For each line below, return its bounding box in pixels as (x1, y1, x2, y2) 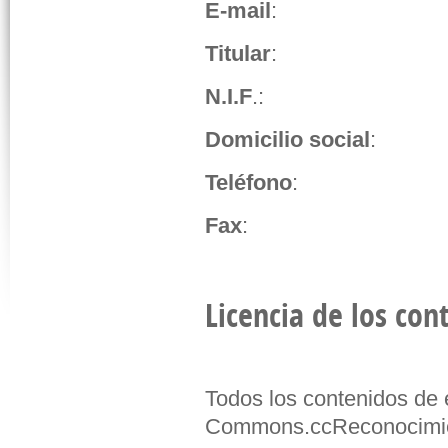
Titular (205, 41, 272, 66)
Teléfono (205, 170, 293, 195)
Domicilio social (205, 127, 371, 152)
